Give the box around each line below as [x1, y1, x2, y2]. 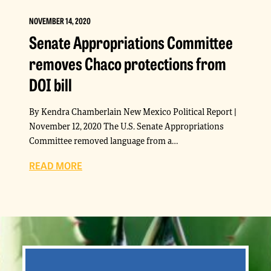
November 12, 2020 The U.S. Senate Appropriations [29, 120, 224, 132]
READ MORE [29, 158, 82, 172]
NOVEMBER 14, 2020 [29, 15, 91, 27]
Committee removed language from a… [29, 135, 178, 146]
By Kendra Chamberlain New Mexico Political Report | [29, 106, 237, 117]
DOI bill [29, 73, 72, 96]
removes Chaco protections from [29, 51, 226, 74]
